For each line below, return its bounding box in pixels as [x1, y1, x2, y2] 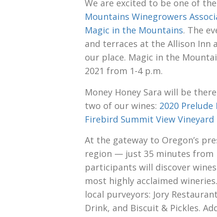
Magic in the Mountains [85, 24, 183, 36]
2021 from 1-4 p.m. [85, 65, 163, 77]
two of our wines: [85, 99, 159, 111]
